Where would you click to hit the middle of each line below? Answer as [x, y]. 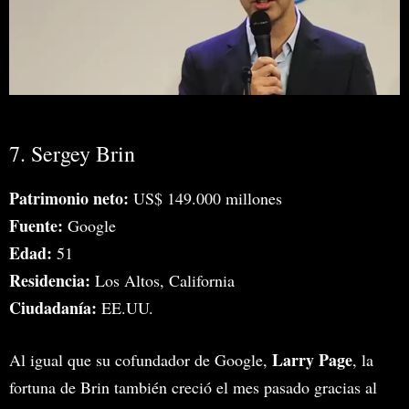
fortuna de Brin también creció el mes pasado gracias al [193, 387]
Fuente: [36, 225]
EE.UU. [125, 307]
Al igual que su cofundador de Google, [141, 359]
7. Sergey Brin [72, 153]
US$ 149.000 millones [205, 198]
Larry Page [312, 359]
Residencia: [50, 280]
